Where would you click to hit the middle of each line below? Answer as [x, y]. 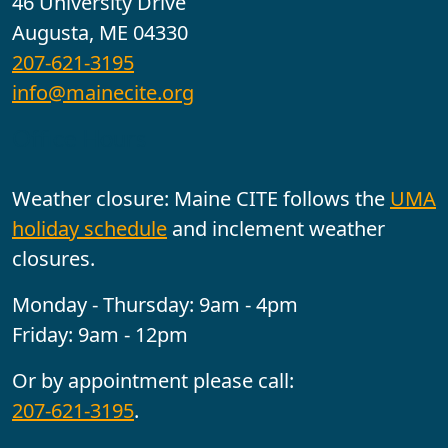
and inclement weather [276, 229]
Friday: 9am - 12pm [100, 335]
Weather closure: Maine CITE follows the [201, 199]
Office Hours [79, 138]
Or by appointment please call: [153, 381]
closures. [53, 259]
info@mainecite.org [103, 93]
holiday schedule [89, 229]
